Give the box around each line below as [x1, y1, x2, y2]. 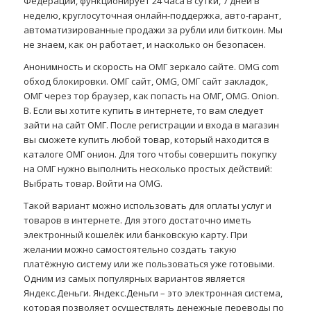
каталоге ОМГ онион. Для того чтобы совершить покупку [23, 148, 277, 161]
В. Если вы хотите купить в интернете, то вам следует [23, 104, 264, 117]
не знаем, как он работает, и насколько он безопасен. [23, 38, 266, 51]
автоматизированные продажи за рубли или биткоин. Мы [23, 24, 283, 37]
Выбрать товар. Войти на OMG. [23, 177, 162, 190]
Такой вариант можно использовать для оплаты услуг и [23, 199, 271, 212]
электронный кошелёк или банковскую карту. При [23, 228, 248, 242]
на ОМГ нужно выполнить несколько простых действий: [23, 162, 272, 176]
